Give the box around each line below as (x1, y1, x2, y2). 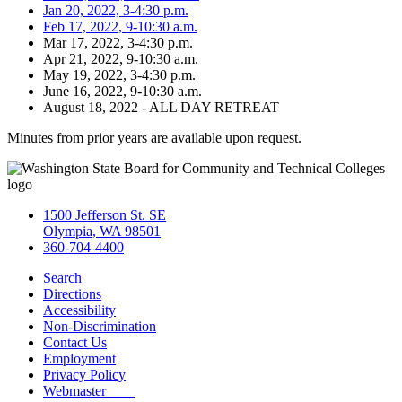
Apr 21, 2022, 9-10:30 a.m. (43, 50, 198, 66)
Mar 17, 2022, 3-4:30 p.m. (43, 34, 193, 50)
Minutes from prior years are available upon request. (7, 129, 301, 145)
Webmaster (43, 382, 135, 398)
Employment (43, 350, 116, 366)
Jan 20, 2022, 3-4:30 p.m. (43, 2, 188, 18)
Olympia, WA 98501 (43, 223, 161, 239)
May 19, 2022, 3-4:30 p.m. (43, 66, 199, 83)
